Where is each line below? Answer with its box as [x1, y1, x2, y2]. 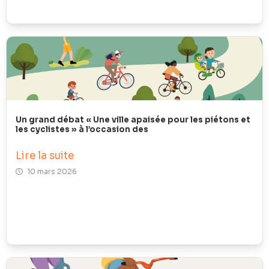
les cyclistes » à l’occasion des [16, 124, 148, 134]
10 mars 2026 [27, 166, 77, 176]
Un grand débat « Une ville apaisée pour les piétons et [16, 114, 250, 125]
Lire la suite [16, 149, 74, 162]
